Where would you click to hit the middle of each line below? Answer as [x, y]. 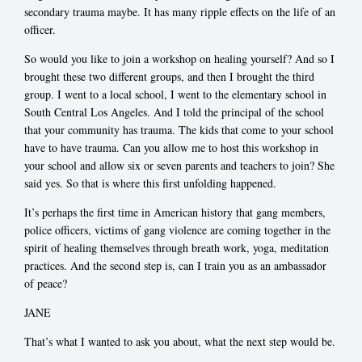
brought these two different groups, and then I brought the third [169, 76]
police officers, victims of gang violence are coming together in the [177, 229]
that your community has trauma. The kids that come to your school [179, 129]
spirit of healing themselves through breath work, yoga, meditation [177, 247]
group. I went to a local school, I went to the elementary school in [175, 94]
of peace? [46, 283]
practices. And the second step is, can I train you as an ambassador [175, 265]
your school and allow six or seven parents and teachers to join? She [179, 165]
